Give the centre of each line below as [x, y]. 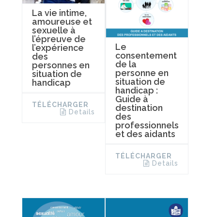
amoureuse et [62, 22]
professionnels [147, 125]
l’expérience [58, 48]
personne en [142, 73]
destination [139, 108]
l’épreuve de [59, 39]
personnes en [61, 65]
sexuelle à [54, 31]
